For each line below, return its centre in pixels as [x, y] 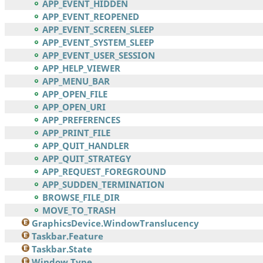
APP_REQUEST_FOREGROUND [104, 172]
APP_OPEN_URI [74, 107]
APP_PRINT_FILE [76, 133]
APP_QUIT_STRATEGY [87, 159]
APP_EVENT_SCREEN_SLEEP [98, 30]
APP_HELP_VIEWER [81, 68]
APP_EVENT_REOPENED [91, 17]
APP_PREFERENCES [81, 120]
